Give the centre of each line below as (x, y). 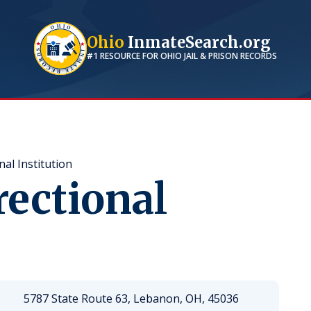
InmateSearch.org (197, 42)
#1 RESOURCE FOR (124, 56)
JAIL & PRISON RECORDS (229, 56)
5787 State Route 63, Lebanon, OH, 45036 (131, 299)
